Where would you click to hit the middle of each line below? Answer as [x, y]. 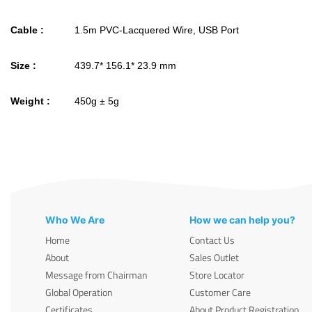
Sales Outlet [214, 257]
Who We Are [75, 219]
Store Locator [217, 274]
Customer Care [220, 292]
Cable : [27, 30]
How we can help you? [243, 219]
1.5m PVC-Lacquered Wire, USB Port [155, 30]
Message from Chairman [96, 274]
